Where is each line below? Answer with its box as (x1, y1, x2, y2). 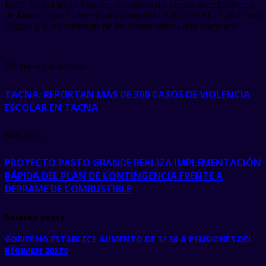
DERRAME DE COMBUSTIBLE (5, 182, 131, 195)
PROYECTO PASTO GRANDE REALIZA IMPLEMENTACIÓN (5, 156, 261, 169)
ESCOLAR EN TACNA (5, 100, 98, 114)
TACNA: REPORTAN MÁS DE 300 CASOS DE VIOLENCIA (5, 87, 250, 101)
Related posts (5, 211, 65, 223)
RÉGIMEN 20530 (5, 245, 68, 256)
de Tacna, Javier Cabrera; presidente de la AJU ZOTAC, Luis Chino (5, 9, 261, 20)
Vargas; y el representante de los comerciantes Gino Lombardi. (5, 20, 239, 31)
